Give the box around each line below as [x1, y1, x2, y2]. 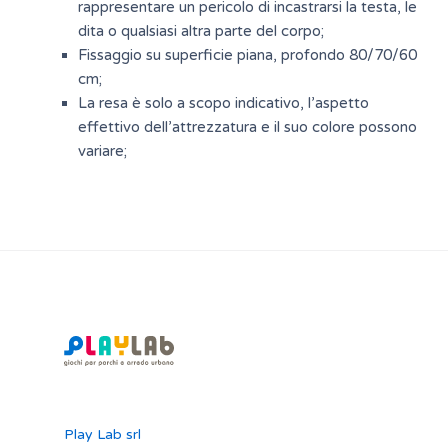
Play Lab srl [64, 425, 141, 443]
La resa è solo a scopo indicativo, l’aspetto [77, 93, 369, 112]
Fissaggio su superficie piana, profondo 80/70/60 [77, 45, 417, 64]
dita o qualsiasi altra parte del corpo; [77, 21, 324, 40]
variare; [77, 141, 127, 160]
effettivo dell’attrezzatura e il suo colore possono [77, 117, 417, 136]
